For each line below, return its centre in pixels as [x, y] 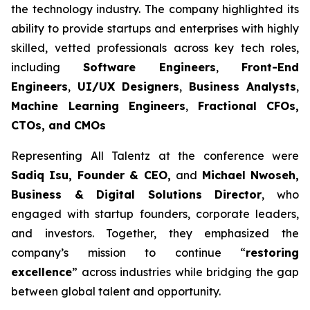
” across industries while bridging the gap [185, 272]
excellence [42, 272]
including [47, 67]
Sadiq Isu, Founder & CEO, [94, 175]
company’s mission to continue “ [128, 253]
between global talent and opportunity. [116, 291]
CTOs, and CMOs [58, 125]
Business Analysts [242, 86]
